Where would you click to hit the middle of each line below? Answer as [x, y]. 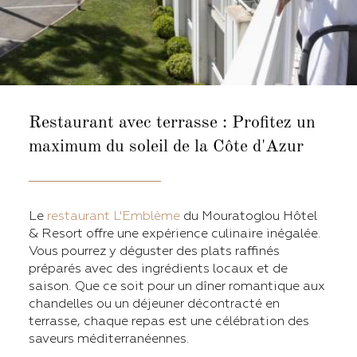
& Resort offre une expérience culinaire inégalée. [175, 233]
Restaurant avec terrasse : [130, 122]
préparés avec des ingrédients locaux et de [158, 268]
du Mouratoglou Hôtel [249, 216]
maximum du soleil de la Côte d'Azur [169, 146]
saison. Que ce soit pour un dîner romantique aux [177, 286]
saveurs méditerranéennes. [111, 338]
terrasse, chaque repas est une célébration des [169, 321]
